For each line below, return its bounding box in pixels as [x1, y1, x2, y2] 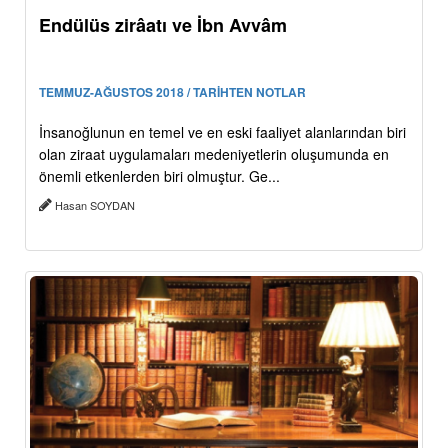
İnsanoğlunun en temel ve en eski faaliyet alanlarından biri [39, 122, 406, 143]
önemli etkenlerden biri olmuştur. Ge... [39, 166, 280, 187]
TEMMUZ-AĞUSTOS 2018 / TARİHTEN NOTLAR [39, 83, 306, 102]
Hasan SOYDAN [52, 197, 138, 214]
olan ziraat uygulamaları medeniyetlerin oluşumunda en [39, 144, 389, 165]
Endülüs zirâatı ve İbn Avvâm [39, 12, 287, 39]
